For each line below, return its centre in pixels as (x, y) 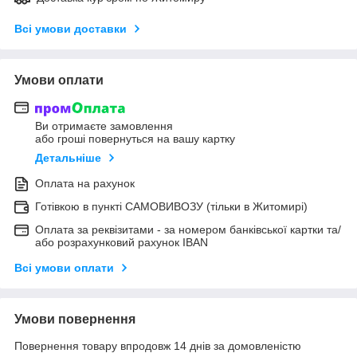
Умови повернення (75, 320)
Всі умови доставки (71, 28)
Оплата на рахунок (85, 184)
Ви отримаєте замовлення (104, 126)
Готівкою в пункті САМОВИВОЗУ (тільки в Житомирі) (171, 207)
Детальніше (68, 158)
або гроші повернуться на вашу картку (135, 139)
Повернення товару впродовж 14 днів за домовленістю (158, 346)
